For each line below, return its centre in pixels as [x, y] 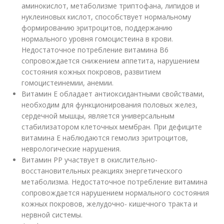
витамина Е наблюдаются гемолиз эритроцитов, [105, 138]
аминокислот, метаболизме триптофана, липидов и [111, 6]
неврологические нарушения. [71, 149]
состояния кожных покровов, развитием [91, 72]
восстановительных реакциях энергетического [102, 171]
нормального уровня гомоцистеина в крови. [97, 39]
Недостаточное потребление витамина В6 [95, 50]
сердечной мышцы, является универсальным [98, 116]
